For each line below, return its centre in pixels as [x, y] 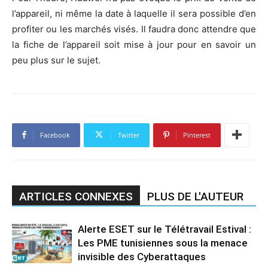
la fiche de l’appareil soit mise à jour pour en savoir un [134, 44]
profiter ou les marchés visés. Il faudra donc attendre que [134, 29]
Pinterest [197, 135]
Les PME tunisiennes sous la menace [163, 243]
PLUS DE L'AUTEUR [195, 196]
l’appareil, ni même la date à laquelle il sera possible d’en [134, 13]
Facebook [55, 135]
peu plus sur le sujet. [56, 60]
